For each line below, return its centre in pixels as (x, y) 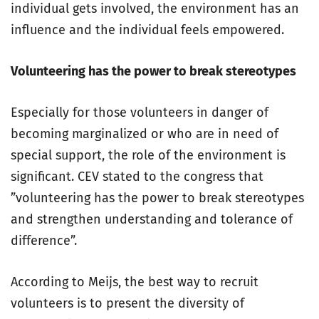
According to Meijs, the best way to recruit (135, 282)
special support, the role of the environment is (148, 155)
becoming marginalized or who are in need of (145, 134)
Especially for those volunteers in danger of (140, 113)
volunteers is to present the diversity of (127, 303)
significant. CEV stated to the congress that (137, 177)
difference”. (44, 241)
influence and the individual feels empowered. (147, 30)
